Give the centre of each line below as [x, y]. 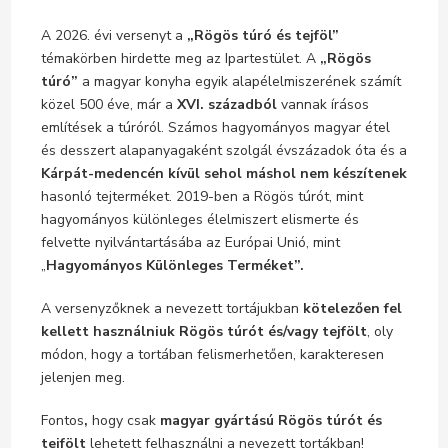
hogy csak [123, 421]
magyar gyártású [214, 421]
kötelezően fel [352, 309]
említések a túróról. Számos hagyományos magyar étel [215, 128]
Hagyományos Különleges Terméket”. [174, 266]
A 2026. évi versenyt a [111, 36]
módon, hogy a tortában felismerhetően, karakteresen [212, 355]
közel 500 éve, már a [108, 105]
